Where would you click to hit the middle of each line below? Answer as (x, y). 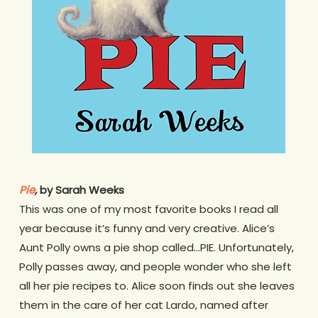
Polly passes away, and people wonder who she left (155, 266)
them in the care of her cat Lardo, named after (143, 305)
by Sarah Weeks (82, 190)
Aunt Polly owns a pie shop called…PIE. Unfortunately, (156, 247)
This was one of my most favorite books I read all (148, 209)
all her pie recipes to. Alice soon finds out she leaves (157, 285)
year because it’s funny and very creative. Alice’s (147, 228)
